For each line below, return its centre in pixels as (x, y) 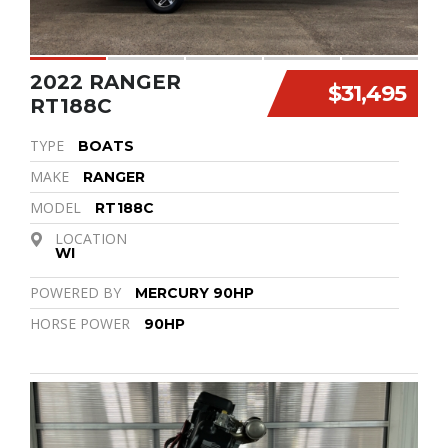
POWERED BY (75, 293)
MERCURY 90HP (194, 293)
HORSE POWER (80, 324)
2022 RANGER (105, 82)
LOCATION (91, 239)
